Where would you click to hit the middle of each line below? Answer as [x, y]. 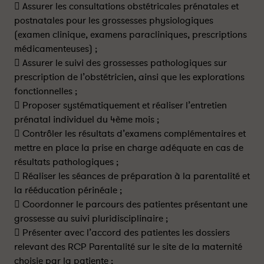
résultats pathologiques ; [66, 162]
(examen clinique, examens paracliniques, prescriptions [131, 35]
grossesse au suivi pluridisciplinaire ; [91, 219]
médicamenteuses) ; [56, 49]
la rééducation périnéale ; [68, 190]
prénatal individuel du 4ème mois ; [87, 120]
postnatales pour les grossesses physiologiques [114, 21]
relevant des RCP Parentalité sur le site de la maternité [128, 247]
